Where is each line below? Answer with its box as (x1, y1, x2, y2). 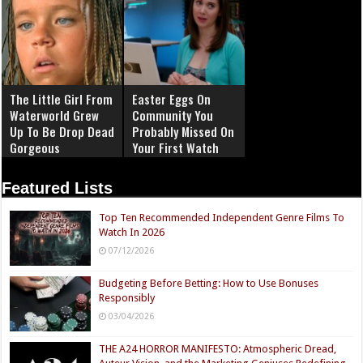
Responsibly (99, 291, 156, 304)
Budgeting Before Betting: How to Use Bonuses (99, 276, 319, 289)
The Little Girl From (10, 89, 113, 108)
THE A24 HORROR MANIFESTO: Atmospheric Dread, (99, 342, 337, 355)
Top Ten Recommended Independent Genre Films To (99, 211, 345, 224)
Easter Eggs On (132, 89, 211, 108)
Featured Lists (2, 178, 113, 197)
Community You (132, 105, 214, 124)
